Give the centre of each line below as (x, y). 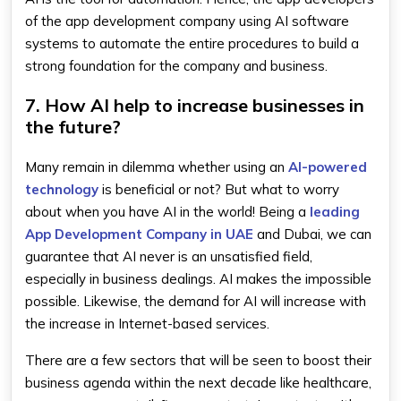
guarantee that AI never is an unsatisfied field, (169, 256)
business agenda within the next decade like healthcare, (198, 383)
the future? (73, 127)
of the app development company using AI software (187, 21)
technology (62, 189)
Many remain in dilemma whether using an (157, 167)
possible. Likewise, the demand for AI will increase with (196, 301)
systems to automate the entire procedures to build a (192, 43)
